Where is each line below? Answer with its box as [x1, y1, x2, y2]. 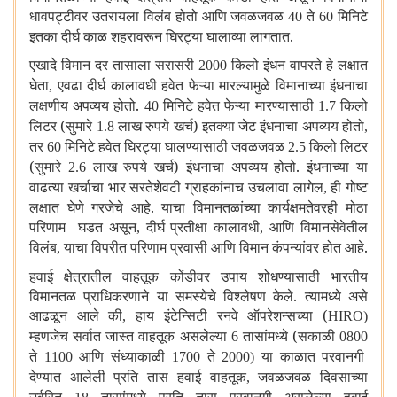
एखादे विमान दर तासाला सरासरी [29, 55, 198, 75]
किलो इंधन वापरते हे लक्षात [227, 55, 368, 75]
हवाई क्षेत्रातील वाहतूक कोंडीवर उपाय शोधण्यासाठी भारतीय [29, 267, 368, 287]
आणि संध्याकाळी [72, 346, 172, 367]
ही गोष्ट [331, 177, 368, 198]
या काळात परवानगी [261, 346, 365, 367]
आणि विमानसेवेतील [269, 217, 368, 237]
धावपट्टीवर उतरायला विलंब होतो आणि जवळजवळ [29, 6, 289, 27]
